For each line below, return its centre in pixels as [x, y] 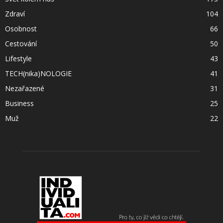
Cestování [21, 44]
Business [19, 104]
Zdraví [15, 14]
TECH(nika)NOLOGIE [38, 74]
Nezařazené [25, 89]
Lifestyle [18, 59]
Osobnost [21, 29]
